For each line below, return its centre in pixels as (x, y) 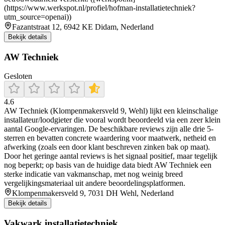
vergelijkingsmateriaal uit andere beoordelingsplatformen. (95, 183)
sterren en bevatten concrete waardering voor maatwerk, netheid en (110, 138)
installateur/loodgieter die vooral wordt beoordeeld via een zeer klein (112, 120)
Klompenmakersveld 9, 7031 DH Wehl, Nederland (93, 193)
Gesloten (18, 76)
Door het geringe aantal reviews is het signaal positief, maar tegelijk (111, 156)
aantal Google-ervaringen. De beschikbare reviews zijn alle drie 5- (109, 129)
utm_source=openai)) (38, 17)
